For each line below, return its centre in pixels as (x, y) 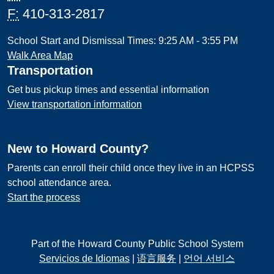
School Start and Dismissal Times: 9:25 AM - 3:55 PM (123, 41)
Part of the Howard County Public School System (137, 244)
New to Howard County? (78, 149)
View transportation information (75, 104)
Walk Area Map (40, 55)
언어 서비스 (209, 258)
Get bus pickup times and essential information (108, 90)
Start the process (44, 197)
